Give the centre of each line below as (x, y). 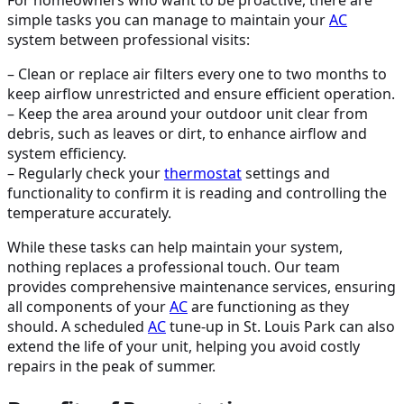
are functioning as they (268, 306)
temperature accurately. (89, 212)
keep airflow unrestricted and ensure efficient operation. (201, 93)
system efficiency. (67, 153)
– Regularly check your (86, 173)
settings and (286, 173)
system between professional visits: (129, 39)
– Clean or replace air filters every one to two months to (197, 73)
